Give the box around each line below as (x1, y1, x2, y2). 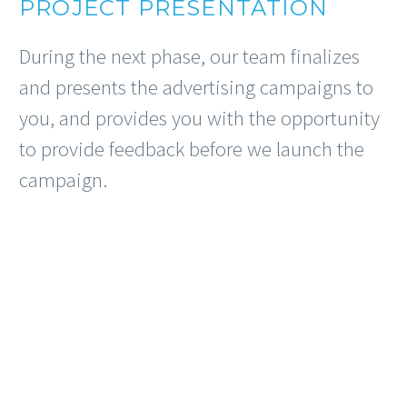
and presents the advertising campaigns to (19, 74, 373, 101)
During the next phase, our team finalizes (19, 43, 360, 70)
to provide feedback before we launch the (19, 135, 364, 163)
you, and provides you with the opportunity (19, 104, 380, 132)
